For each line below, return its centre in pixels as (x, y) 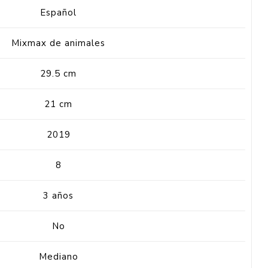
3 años (59, 195)
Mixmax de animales (59, 43)
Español (59, 12)
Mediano (58, 256)
